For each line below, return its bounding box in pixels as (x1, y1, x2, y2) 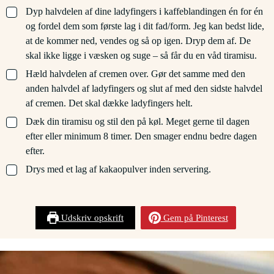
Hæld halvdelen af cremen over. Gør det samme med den (26, 68, 245, 79)
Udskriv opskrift (59, 212, 124, 223)
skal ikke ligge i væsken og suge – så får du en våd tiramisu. (26, 50, 257, 61)
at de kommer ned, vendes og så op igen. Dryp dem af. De (26, 35, 251, 46)
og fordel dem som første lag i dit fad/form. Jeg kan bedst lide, (26, 20, 264, 31)
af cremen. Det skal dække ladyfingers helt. (26, 97, 193, 108)
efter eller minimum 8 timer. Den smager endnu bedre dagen (26, 130, 257, 141)
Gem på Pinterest (160, 212, 228, 223)
